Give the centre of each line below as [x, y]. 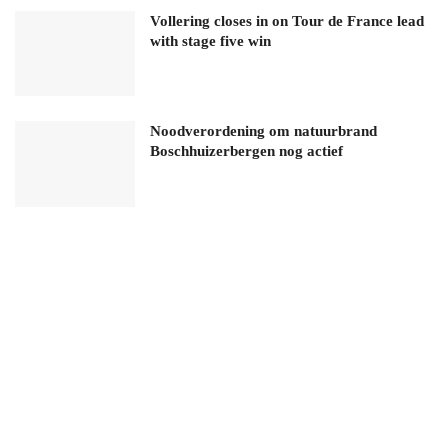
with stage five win [210, 40]
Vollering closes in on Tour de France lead [287, 20]
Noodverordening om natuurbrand [263, 131]
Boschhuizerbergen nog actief [246, 151]
